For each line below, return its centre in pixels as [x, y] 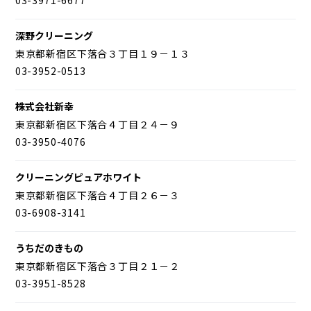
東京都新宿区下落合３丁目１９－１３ [102, 53]
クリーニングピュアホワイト [78, 177]
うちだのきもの [49, 247]
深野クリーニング [54, 35]
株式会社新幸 [44, 106]
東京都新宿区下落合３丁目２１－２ [98, 266]
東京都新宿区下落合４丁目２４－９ [98, 124]
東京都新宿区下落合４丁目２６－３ [98, 195]
